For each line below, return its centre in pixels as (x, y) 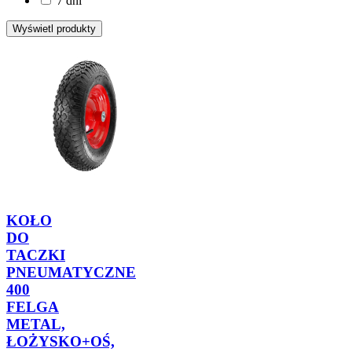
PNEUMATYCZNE (71, 273)
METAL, (36, 324)
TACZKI (36, 255)
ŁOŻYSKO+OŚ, (60, 342)
